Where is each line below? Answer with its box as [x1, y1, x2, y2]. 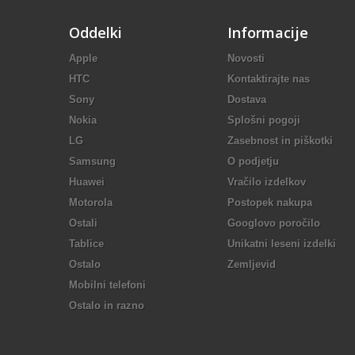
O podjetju [227, 155, 279, 167]
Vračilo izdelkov [227, 176, 306, 188]
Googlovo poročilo [227, 217, 320, 229]
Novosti [227, 52, 265, 64]
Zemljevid [227, 258, 276, 270]
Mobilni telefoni [69, 279, 146, 291]
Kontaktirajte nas [227, 73, 310, 85]
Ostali [69, 217, 97, 229]
